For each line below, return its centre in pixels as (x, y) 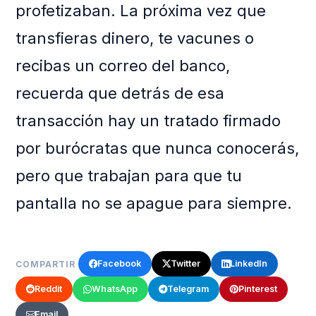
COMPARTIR (46, 264)
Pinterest (258, 289)
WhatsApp (115, 289)
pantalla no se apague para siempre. (154, 203)
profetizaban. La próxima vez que (141, 11)
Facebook (120, 264)
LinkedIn (249, 264)
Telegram (188, 289)
